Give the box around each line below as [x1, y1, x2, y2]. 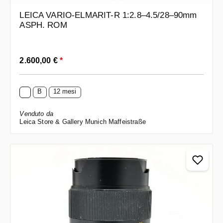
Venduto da [19, 110, 53, 117]
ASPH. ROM [19, 20, 67, 30]
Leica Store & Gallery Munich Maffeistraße [19, 117, 146, 125]
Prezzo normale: [19, 52, 74, 61]
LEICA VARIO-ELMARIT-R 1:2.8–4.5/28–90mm [19, 10, 197, 20]
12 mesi [53, 87, 77, 95]
